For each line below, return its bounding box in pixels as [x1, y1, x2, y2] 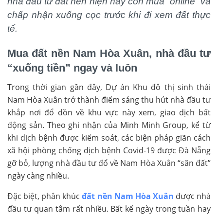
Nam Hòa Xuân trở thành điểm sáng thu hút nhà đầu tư [7, 94, 211, 105]
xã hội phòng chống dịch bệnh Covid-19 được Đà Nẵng [7, 145, 211, 156]
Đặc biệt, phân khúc [7, 190, 82, 201]
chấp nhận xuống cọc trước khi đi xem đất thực [7, 10, 211, 20]
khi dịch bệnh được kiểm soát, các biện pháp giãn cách [7, 132, 211, 143]
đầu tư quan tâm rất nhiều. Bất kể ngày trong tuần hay [7, 203, 211, 214]
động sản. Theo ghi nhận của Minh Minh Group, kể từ [7, 119, 211, 130]
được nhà [173, 190, 211, 201]
